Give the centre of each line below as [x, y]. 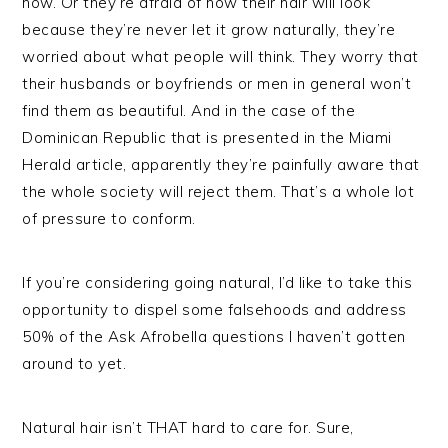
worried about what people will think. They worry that [220, 56]
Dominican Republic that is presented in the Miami [207, 137]
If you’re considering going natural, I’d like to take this [217, 282]
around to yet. [74, 363]
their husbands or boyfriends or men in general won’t [217, 83]
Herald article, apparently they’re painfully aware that [221, 164]
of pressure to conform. [109, 218]
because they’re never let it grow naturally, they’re [209, 29]
